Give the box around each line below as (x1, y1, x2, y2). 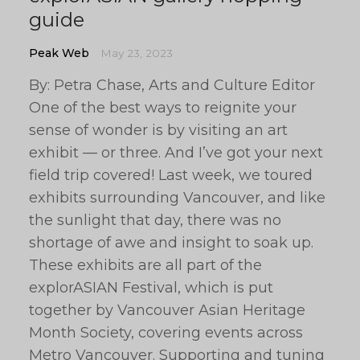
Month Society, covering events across (29, 324, 303, 342)
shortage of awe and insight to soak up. (29, 234, 313, 252)
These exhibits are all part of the (29, 256, 262, 274)
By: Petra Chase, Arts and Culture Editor (29, 76, 315, 94)
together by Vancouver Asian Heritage (29, 301, 305, 319)
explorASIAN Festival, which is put (29, 279, 273, 297)
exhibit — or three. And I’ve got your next (29, 144, 323, 162)
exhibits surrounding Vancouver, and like (29, 189, 325, 207)
